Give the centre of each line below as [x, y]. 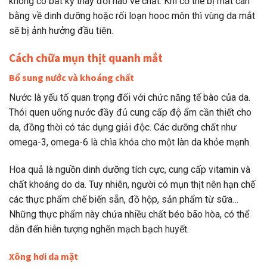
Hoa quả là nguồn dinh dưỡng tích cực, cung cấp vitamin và [130, 170]
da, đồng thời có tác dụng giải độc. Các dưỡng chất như [123, 128]
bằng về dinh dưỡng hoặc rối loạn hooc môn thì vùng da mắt [132, 15]
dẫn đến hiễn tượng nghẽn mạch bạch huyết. [99, 229]
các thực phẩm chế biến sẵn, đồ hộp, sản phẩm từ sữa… [124, 200]
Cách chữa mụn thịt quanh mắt [86, 58]
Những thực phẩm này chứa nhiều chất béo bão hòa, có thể [129, 215]
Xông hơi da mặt [44, 256]
